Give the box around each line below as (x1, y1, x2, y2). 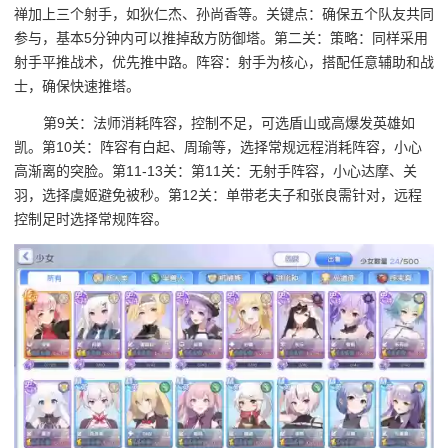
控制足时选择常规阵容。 (14, 210, 168, 227)
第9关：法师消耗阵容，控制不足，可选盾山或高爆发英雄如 (43, 114, 416, 131)
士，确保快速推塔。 (14, 78, 140, 95)
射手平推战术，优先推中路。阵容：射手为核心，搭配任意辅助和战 (14, 54, 434, 71)
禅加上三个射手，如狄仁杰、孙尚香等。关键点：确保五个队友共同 (14, 6, 434, 23)
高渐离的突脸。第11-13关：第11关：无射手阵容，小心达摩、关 (14, 162, 417, 179)
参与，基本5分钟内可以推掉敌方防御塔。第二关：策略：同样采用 (14, 30, 428, 47)
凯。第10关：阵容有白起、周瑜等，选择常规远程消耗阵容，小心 (14, 138, 422, 155)
